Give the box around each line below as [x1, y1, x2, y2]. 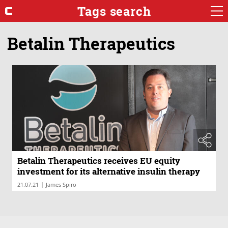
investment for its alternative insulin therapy [17, 165, 200, 178]
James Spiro [46, 181, 76, 189]
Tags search [77, 3, 151, 19]
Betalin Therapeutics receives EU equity [17, 155, 180, 167]
